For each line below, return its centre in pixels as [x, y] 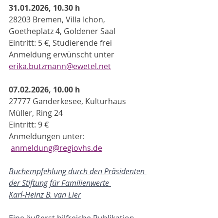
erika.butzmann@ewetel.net [60, 66]
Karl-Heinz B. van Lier [45, 195]
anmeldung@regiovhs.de [56, 148]
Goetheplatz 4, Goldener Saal [62, 31]
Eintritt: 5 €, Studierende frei [60, 43]
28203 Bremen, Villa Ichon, [58, 19]
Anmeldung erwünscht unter [63, 54]
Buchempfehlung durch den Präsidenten [78, 171]
